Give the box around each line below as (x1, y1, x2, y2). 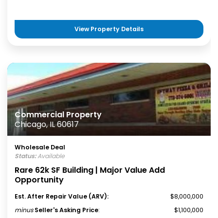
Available (36, 152, 65, 160)
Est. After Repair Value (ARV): (15, 192, 109, 200)
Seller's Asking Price (35, 206, 98, 214)
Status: (15, 152, 36, 160)
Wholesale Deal (15, 143, 65, 151)
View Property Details (74, 25, 144, 33)
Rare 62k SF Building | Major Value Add (15, 164, 165, 176)
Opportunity (15, 174, 64, 185)
